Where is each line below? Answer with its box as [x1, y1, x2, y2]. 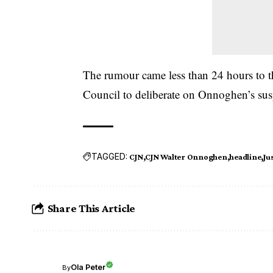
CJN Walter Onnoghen [145, 151, 227, 161]
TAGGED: [91, 151, 128, 162]
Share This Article [47, 202, 136, 215]
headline [229, 151, 261, 161]
